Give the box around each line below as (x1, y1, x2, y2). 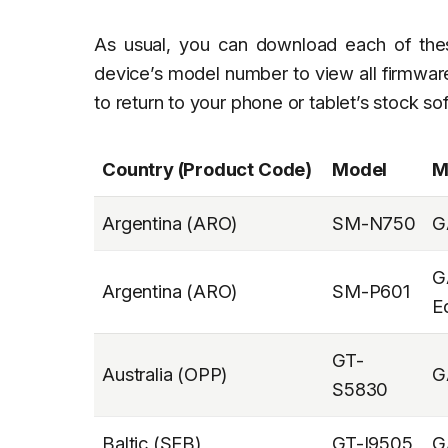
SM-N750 (332, 211, 416, 234)
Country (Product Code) (102, 157, 313, 180)
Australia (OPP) (102, 362, 228, 385)
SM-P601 (332, 279, 410, 302)
